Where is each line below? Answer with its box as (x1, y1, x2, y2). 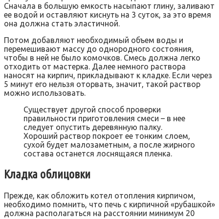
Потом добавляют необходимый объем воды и (4, 35, 183, 44)
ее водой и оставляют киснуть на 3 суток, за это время (4, 10, 211, 19)
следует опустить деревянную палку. (23, 122, 162, 131)
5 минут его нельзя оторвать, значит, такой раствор (4, 79, 200, 88)
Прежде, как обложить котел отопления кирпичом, (4, 191, 196, 200)
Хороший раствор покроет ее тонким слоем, (23, 131, 190, 140)
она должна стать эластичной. (4, 19, 120, 28)
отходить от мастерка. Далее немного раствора (4, 62, 186, 71)
